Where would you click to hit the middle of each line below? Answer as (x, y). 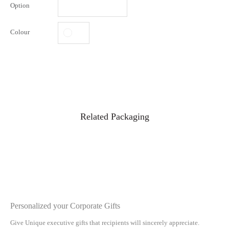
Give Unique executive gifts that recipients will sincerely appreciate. (106, 223)
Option (20, 6)
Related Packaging (114, 117)
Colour (20, 32)
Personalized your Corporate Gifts (65, 206)
